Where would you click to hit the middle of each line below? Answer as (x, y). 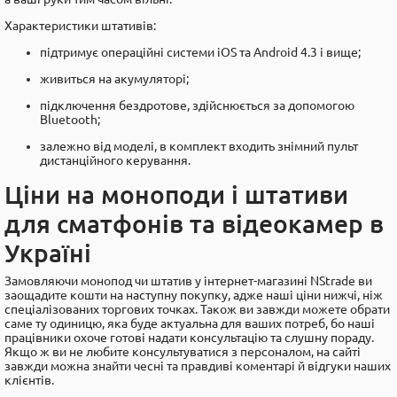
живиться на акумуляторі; (114, 79)
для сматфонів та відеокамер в (194, 224)
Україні (48, 253)
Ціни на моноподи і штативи (176, 195)
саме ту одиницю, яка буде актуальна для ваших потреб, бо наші (190, 323)
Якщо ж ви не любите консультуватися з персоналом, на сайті (183, 352)
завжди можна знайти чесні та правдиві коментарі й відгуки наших (198, 366)
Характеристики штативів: (80, 26)
